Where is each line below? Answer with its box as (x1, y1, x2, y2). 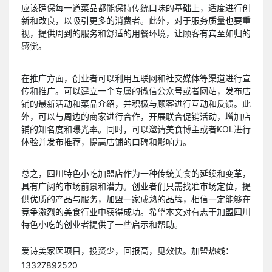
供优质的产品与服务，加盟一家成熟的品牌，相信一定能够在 (21, 193, 251, 204)
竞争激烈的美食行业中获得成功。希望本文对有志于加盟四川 (21, 206, 251, 217)
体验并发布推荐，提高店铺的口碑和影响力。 (21, 136, 191, 147)
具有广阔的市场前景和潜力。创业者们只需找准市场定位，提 (21, 180, 251, 191)
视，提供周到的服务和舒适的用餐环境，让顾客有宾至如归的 (21, 28, 251, 39)
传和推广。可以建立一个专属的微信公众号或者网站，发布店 (21, 85, 251, 96)
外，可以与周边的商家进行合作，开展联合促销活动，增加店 (21, 110, 251, 121)
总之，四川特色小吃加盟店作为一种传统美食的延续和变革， (21, 168, 251, 178)
